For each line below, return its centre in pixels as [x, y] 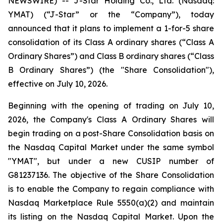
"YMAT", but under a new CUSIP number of [111, 161]
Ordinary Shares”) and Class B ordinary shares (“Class [111, 56]
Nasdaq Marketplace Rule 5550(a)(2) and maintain [111, 203]
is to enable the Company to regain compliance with [111, 189]
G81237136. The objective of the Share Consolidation [111, 175]
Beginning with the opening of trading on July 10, [111, 106]
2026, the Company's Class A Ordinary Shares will [111, 119]
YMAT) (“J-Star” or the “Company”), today [111, 14]
